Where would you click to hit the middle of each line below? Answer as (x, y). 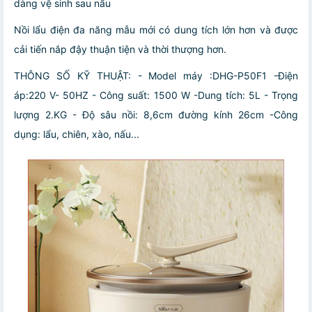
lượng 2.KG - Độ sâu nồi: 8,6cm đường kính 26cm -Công (156, 114)
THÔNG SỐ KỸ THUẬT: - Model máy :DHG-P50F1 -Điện (156, 75)
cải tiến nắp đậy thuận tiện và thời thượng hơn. (120, 49)
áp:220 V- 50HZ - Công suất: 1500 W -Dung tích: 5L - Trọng (156, 95)
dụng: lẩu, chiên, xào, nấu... (77, 134)
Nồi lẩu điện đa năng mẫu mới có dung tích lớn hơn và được (156, 29)
